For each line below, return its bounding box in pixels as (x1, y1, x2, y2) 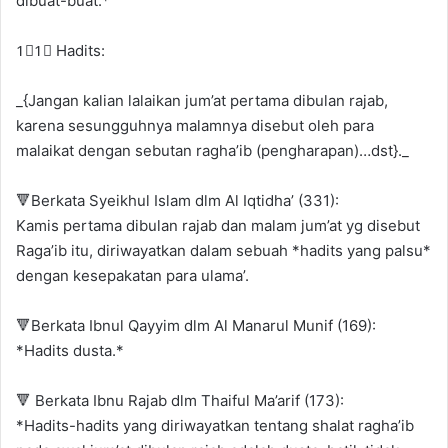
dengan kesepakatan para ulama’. (16, 265, 249, 285)
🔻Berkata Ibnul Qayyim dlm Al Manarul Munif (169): (16, 315, 376, 335)
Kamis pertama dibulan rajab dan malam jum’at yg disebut (16, 215, 420, 235)
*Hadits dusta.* (16, 340, 124, 360)
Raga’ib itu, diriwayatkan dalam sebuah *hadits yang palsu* (16, 240, 431, 260)
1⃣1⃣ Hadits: (16, 40, 105, 60)
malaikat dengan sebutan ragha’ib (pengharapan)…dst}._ (16, 140, 409, 160)
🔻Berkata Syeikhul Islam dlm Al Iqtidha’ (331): (16, 190, 339, 210)
